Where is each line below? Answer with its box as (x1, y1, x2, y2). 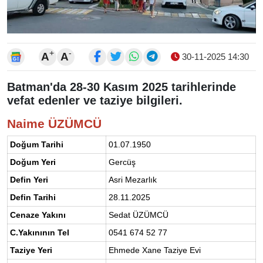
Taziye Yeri (10, 245, 52, 255)
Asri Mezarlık (109, 174, 157, 184)
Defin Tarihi (10, 192, 56, 202)
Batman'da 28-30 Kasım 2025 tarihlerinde (7, 80, 236, 93)
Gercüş (109, 157, 136, 167)
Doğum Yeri (10, 157, 56, 167)
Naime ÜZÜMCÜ (7, 116, 102, 130)
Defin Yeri (10, 174, 48, 184)
